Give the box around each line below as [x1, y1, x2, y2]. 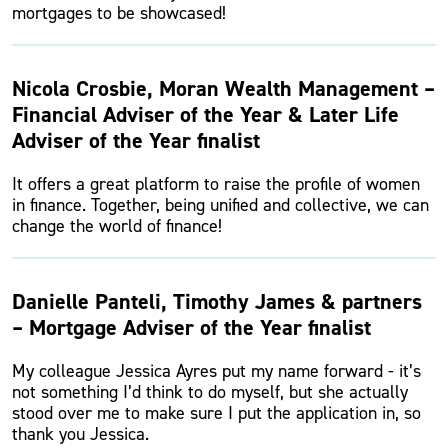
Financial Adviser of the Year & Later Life [12, 100, 399, 129]
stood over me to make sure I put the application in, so [12, 401, 421, 425]
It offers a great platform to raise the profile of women [12, 172, 420, 196]
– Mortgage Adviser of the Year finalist [12, 313, 371, 342]
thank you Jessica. [12, 422, 149, 446]
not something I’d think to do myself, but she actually [12, 380, 408, 404]
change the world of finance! [12, 214, 222, 238]
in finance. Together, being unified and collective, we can [12, 193, 429, 217]
